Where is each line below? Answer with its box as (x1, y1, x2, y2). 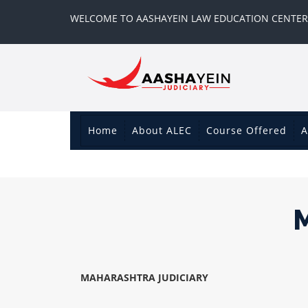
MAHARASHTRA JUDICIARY (80, 271, 208, 285)
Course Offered (206, 124, 287, 137)
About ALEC (132, 124, 192, 137)
